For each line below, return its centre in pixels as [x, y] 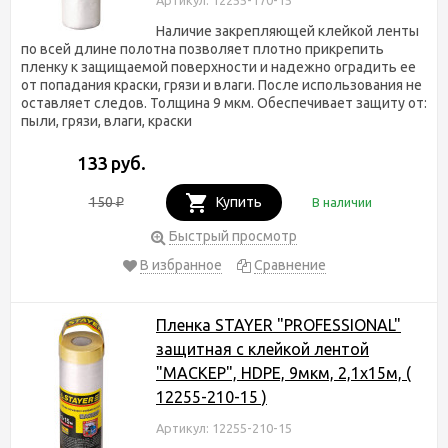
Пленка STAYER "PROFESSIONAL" [278, 324]
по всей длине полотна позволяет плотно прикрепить [202, 48]
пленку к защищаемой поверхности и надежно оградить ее [218, 66]
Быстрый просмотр [233, 235]
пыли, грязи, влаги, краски [106, 120]
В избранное [180, 264]
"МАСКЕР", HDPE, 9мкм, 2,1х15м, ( [283, 372]
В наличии [341, 201]
